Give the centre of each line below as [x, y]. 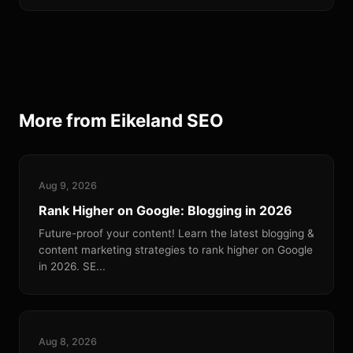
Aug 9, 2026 [68, 186]
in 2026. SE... [72, 266]
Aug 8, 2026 [68, 342]
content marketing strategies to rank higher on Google [176, 250]
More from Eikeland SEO [121, 120]
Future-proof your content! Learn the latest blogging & [176, 233]
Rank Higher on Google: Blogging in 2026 [165, 210]
